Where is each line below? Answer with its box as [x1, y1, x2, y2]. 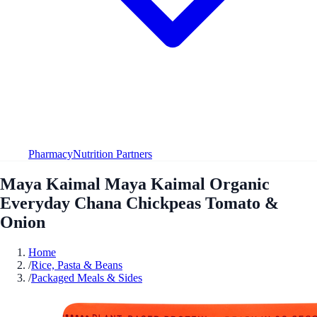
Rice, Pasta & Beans [31, 258, 122, 271]
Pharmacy [28, 147, 73, 160]
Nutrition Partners [73, 147, 152, 160]
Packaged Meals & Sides [31, 271, 142, 284]
